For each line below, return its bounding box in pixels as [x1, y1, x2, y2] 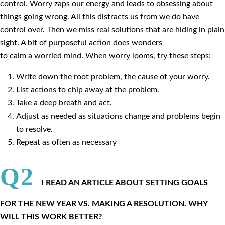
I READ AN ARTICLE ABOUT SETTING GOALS [41, 179, 208, 187]
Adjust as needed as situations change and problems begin [16, 112, 220, 120]
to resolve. [16, 125, 53, 133]
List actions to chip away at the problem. [16, 86, 159, 94]
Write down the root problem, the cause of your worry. [16, 73, 210, 81]
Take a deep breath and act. [16, 99, 112, 107]
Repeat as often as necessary [16, 138, 117, 146]
